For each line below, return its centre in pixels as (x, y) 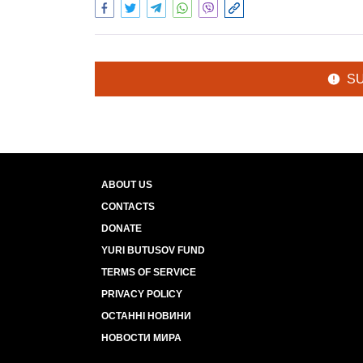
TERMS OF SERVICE (149, 272)
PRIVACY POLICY (142, 294)
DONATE (122, 228)
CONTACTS (128, 207)
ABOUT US (127, 185)
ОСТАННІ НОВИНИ (146, 316)
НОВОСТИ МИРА (141, 338)
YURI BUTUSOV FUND (153, 250)
